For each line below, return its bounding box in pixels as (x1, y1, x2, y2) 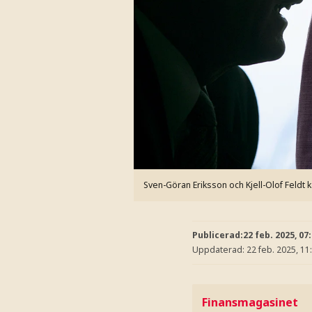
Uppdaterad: (192, 244, 247, 256)
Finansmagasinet (202, 294, 298, 310)
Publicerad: (192, 228, 243, 241)
